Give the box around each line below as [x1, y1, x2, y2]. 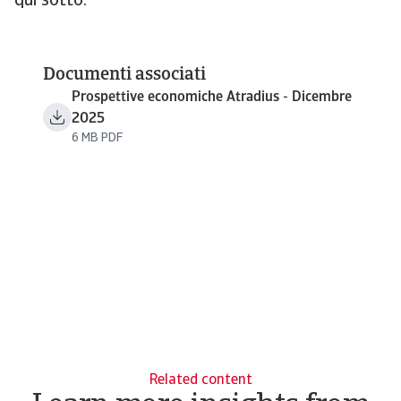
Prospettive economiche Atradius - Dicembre [72, 90, 352, 106]
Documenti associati [43, 66, 206, 85]
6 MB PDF [72, 132, 123, 146]
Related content [149, 373, 252, 388]
